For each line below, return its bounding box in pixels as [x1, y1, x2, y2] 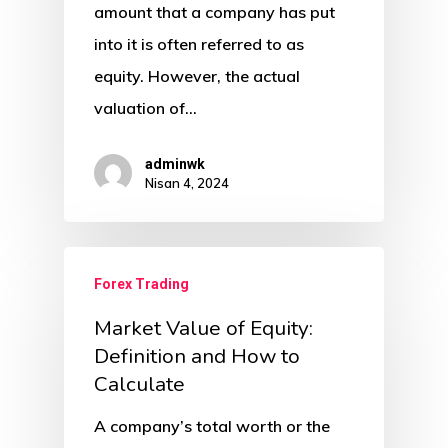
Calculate [94, 369, 185, 398]
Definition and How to [94, 341, 300, 370]
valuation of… [94, 97, 197, 118]
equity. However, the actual [94, 65, 300, 86]
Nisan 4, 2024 [145, 174, 229, 191]
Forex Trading [94, 275, 189, 292]
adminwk [145, 155, 205, 172]
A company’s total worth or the [94, 415, 330, 436]
